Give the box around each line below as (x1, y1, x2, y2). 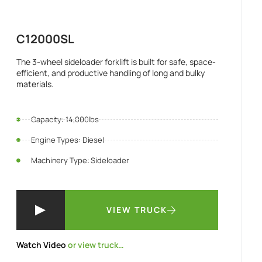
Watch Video (16, 239, 67, 250)
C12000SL (16, 31, 75, 47)
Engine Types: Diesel (31, 135, 105, 145)
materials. (16, 78, 54, 89)
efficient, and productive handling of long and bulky (16, 67, 205, 78)
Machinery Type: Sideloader (31, 155, 129, 166)
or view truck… (66, 239, 125, 250)
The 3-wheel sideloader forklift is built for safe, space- (16, 56, 216, 67)
